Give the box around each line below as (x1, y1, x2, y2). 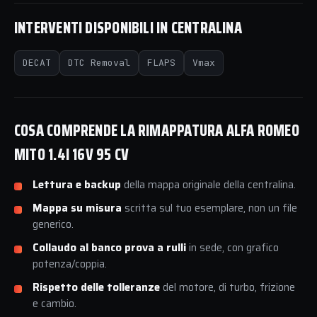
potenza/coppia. (33, 255, 107, 273)
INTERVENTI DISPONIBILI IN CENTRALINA (14, 16, 242, 41)
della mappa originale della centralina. (121, 176, 296, 194)
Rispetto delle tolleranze (33, 279, 160, 296)
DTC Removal (68, 57, 130, 69)
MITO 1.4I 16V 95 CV (14, 142, 129, 168)
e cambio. (33, 295, 76, 313)
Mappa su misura (33, 200, 122, 217)
